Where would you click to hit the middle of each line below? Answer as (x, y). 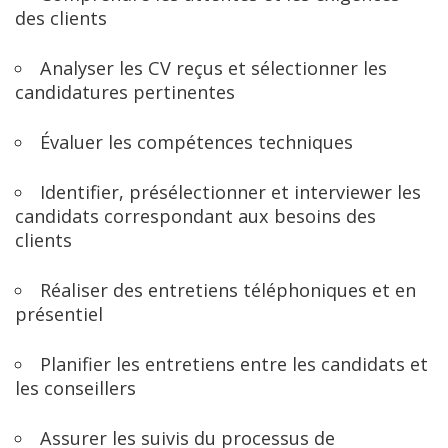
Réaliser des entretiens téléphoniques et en (228, 290)
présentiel (59, 314)
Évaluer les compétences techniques (197, 142)
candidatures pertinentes (125, 92)
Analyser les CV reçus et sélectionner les (214, 68)
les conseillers (75, 388)
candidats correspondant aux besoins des (195, 216)
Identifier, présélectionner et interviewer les (231, 192)
